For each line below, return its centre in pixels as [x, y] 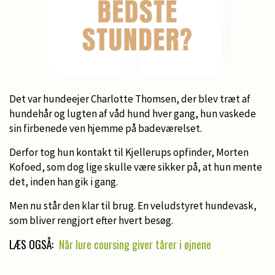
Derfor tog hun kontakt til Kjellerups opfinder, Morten [129, 152]
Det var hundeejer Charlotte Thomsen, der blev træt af [130, 99]
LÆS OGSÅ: [33, 244]
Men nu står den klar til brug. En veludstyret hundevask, [133, 205]
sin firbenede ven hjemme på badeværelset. [106, 128]
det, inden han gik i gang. [64, 181]
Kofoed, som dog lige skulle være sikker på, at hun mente [136, 167]
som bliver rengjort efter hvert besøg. [91, 220]
